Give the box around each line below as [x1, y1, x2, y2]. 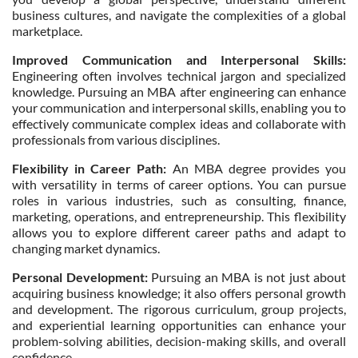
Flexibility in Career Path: [12, 161, 173, 176]
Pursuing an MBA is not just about [147, 269, 346, 284]
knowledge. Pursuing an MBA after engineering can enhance [12, 84, 346, 99]
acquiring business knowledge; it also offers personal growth [12, 285, 346, 300]
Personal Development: [12, 269, 148, 284]
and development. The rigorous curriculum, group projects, [12, 301, 346, 316]
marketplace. [12, 23, 82, 38]
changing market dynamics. [12, 241, 160, 256]
